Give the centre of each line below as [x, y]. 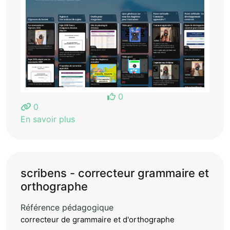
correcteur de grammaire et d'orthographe [98, 219]
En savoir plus [48, 119]
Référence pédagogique [67, 207]
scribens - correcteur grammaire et [115, 173]
